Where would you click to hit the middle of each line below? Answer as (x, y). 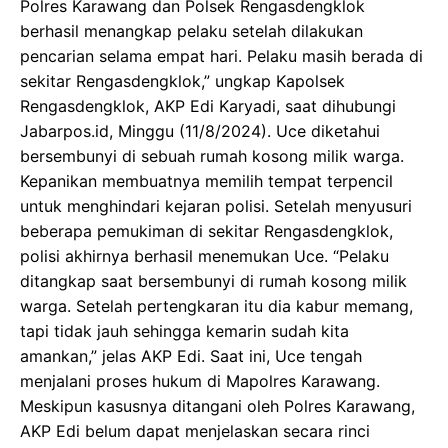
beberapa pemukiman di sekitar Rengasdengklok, (206, 231)
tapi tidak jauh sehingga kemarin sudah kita (184, 331)
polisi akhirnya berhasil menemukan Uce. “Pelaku (204, 256)
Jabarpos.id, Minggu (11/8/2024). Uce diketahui (200, 131)
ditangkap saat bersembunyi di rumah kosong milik (213, 281)
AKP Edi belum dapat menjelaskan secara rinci (195, 431)
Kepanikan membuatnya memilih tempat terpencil (206, 181)
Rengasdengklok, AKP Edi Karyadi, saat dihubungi (208, 106)
